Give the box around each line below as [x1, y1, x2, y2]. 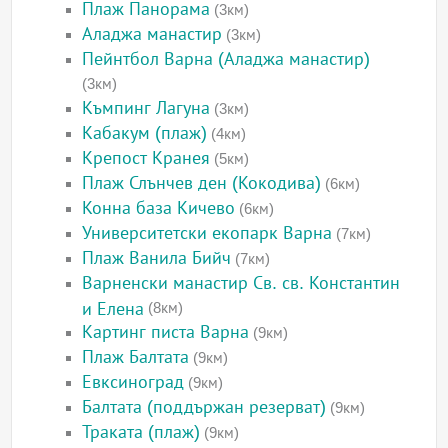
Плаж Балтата [82, 347, 190, 368]
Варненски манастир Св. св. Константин [82, 273, 401, 294]
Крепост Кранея [82, 148, 211, 169]
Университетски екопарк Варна [82, 223, 333, 244]
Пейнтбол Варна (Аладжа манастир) [82, 49, 371, 70]
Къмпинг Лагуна [82, 98, 211, 119]
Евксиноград [82, 372, 185, 393]
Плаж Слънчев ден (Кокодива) [82, 173, 322, 194]
